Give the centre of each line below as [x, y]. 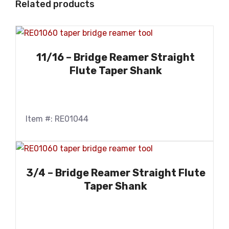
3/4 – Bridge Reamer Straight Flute [116, 173]
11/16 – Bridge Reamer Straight [116, 57]
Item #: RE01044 [57, 119]
